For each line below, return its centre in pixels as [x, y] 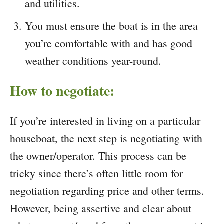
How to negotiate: [62, 90]
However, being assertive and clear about [101, 208]
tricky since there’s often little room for [96, 173]
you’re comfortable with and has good [109, 43]
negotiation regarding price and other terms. [107, 190]
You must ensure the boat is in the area [111, 25]
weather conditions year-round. [93, 60]
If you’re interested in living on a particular [105, 120]
